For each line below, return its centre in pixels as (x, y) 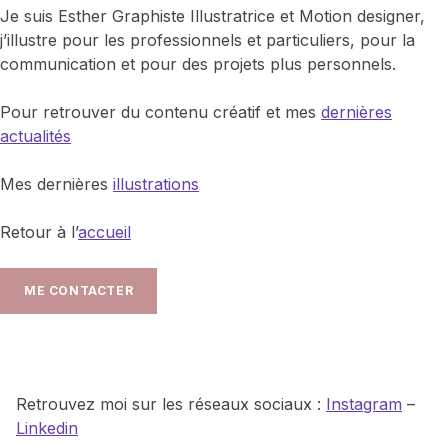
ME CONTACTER (79, 291)
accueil (104, 232)
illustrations (156, 184)
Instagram (364, 403)
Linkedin (47, 427)
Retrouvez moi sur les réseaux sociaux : (171, 403)
